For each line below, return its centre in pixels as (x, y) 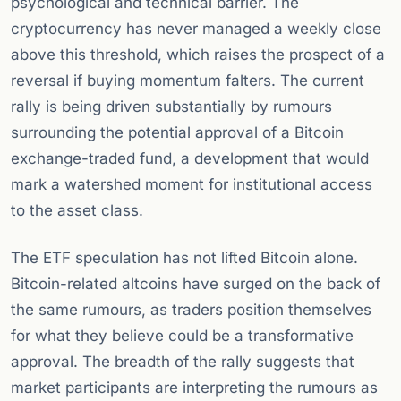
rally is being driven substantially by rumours (171, 107)
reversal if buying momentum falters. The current (188, 81)
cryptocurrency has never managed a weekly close (196, 29)
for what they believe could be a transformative (182, 336)
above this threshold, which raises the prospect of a (198, 55)
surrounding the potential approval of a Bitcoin (177, 133)
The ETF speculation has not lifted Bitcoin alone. (184, 258)
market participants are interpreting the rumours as (194, 388)
